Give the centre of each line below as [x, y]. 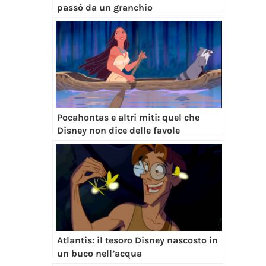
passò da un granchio [104, 7]
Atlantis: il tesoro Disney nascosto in [137, 240]
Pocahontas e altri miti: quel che [128, 117]
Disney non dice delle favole [118, 130]
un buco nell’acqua [99, 253]
